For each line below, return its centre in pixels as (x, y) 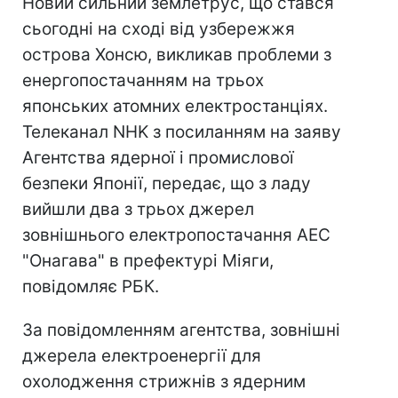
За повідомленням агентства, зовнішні (181, 330)
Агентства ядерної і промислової (158, 158)
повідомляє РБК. (91, 287)
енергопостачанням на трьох (143, 80)
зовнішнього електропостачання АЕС (176, 235)
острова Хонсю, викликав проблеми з (177, 55)
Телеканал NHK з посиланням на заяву (182, 132)
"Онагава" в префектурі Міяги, (148, 261)
